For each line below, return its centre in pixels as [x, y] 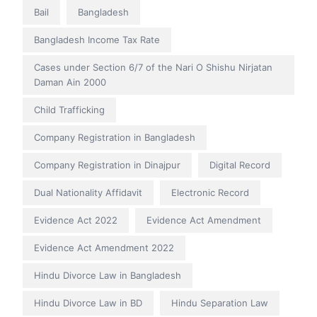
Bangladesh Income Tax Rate [97, 40]
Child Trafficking [69, 110]
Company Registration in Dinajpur [107, 165]
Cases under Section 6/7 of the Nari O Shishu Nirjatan [153, 68]
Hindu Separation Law [220, 303]
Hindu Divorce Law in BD [88, 303]
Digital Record [240, 165]
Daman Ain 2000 [70, 82]
